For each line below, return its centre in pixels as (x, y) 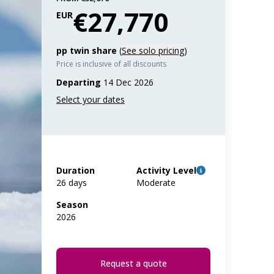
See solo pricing (153, 50)
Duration (76, 170)
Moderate (156, 183)
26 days (72, 183)
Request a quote (133, 263)
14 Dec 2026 (127, 82)
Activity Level (167, 170)
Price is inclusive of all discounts (111, 64)
